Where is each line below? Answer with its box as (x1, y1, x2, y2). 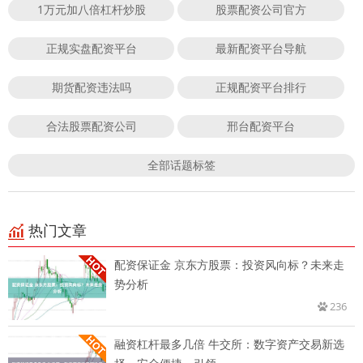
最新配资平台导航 (216, 41, 307, 57)
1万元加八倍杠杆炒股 (36, 2, 146, 18)
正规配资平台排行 (216, 79, 307, 96)
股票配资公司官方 (216, 2, 307, 18)
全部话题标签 (147, 157, 216, 173)
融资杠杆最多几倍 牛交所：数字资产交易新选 (114, 336, 344, 352)
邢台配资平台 (227, 118, 296, 135)
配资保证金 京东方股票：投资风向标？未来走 (114, 257, 344, 273)
